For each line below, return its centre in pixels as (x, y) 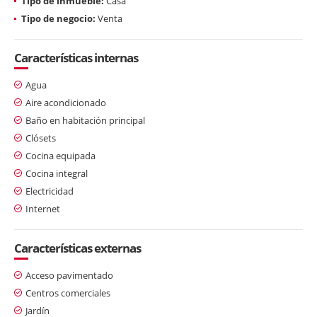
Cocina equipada (60, 155)
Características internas (76, 57)
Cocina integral (57, 173)
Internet (43, 208)
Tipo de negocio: (58, 18)
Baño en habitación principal (85, 120)
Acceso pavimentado (69, 275)
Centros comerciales (68, 293)
